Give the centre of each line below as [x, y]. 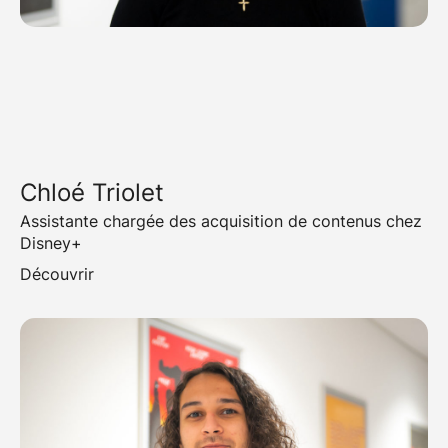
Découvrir [57, 274]
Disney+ [51, 243]
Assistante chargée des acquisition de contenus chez [221, 221]
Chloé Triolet [92, 193]
